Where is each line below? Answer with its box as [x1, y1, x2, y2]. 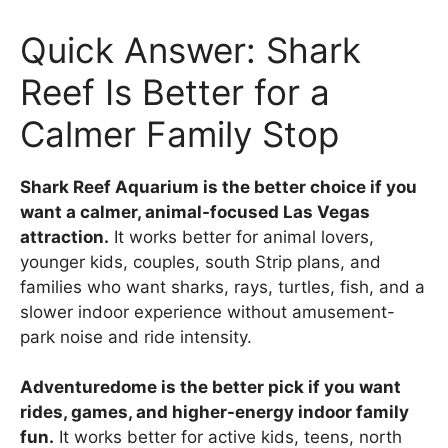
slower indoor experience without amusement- [20, 301, 395, 322]
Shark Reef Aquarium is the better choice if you [20, 176, 417, 197]
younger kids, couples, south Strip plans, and [20, 251, 381, 272]
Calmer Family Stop [20, 112, 339, 155]
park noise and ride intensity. [20, 326, 252, 347]
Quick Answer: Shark [20, 28, 361, 71]
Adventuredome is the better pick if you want [20, 377, 401, 398]
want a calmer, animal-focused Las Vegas [20, 201, 370, 222]
